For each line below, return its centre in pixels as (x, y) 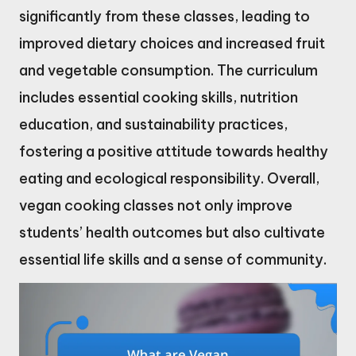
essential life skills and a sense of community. (173, 259)
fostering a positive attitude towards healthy (174, 151)
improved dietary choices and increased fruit (172, 43)
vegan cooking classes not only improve (156, 205)
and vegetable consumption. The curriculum (168, 70)
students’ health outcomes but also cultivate (172, 232)
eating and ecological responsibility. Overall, (169, 178)
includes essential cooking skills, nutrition (159, 97)
